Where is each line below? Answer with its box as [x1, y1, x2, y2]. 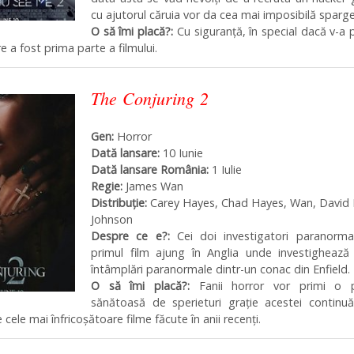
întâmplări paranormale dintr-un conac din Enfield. [91, 261, 350, 277]
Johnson [91, 211, 133, 227]
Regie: [91, 178, 122, 194]
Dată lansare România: [91, 161, 209, 177]
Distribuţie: [91, 194, 147, 210]
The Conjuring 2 [91, 85, 209, 110]
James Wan [122, 178, 183, 194]
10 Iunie [160, 145, 203, 160]
